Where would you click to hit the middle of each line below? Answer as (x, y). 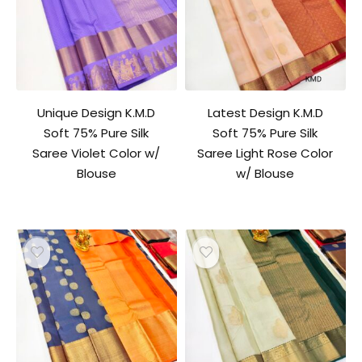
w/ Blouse (265, 173)
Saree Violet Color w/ (97, 153)
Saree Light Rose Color (265, 153)
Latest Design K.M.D (265, 112)
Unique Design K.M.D (97, 112)
